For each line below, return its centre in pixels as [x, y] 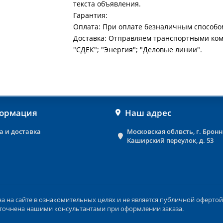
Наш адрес [148, 113]
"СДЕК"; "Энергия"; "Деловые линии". [138, 50]
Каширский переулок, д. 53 [170, 140]
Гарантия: [91, 15]
